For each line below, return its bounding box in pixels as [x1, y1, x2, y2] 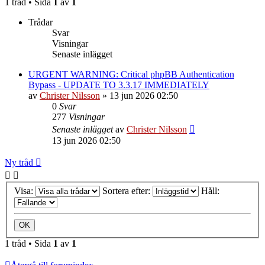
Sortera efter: [102, 186, 153, 196]
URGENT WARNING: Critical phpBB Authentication [28, 69, 234, 79]
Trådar [28, 17, 53, 27]
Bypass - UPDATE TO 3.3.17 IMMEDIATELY [28, 79, 209, 90]
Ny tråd [5, 157, 33, 167]
